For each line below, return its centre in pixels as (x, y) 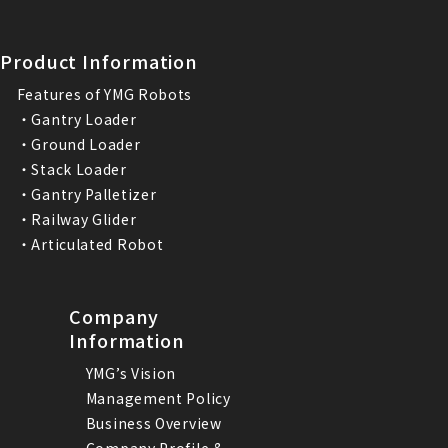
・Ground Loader (78, 143)
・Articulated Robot (90, 243)
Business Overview (153, 422)
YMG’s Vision (131, 372)
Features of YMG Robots (104, 93)
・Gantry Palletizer (86, 193)
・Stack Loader (71, 168)
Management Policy (158, 397)
